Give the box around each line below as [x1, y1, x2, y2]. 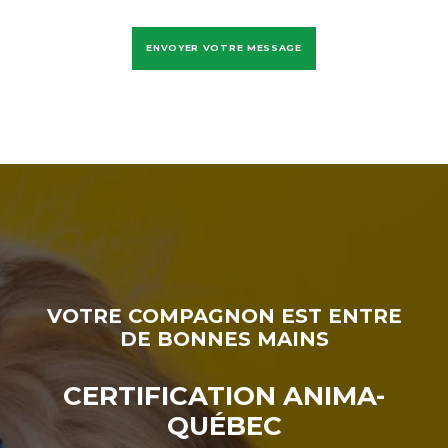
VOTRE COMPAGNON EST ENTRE [46, 303, 402, 328]
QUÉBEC [166, 409, 282, 442]
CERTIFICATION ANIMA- [63, 379, 385, 412]
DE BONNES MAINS [119, 326, 329, 351]
